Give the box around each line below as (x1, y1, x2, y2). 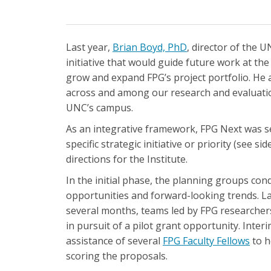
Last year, (66, 41, 113, 54)
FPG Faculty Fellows (163, 234, 250, 247)
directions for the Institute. (66, 152, 188, 166)
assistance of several (66, 234, 163, 247)
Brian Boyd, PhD (113, 41, 187, 54)
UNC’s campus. (66, 101, 133, 114)
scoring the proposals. (66, 249, 168, 263)
